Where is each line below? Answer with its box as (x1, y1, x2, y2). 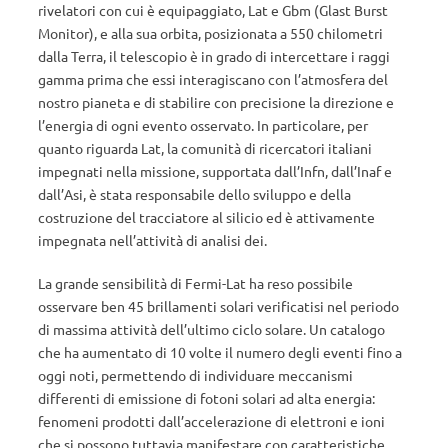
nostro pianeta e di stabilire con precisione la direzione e (38, 93, 394, 111)
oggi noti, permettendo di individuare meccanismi (38, 366, 353, 384)
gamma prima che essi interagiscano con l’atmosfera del (38, 70, 388, 88)
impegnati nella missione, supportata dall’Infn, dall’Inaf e (38, 162, 392, 180)
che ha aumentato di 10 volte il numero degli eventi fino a (38, 343, 402, 361)
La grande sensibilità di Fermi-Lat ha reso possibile (38, 274, 353, 292)
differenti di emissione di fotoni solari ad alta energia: (38, 389, 375, 407)
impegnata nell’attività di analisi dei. (38, 231, 267, 249)
